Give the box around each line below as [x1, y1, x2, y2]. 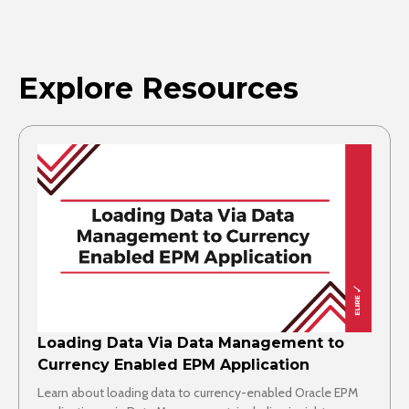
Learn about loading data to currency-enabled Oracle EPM [37, 384, 358, 402]
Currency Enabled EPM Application [37, 356, 309, 374]
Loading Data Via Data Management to [37, 334, 344, 352]
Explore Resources [18, 70, 299, 107]
